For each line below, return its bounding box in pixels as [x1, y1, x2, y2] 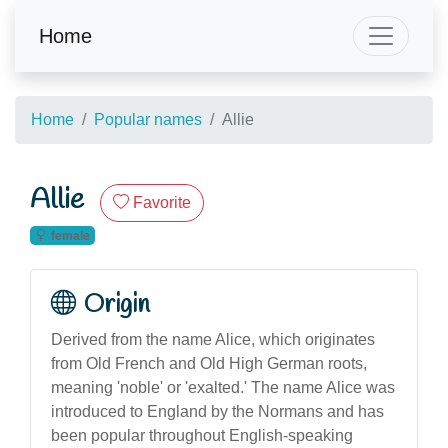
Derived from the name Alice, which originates [51, 330, 375, 348]
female [50, 228, 90, 243]
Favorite [133, 194, 191, 211]
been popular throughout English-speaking [51, 426, 353, 444]
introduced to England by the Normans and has [51, 402, 384, 420]
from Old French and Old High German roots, [51, 354, 367, 372]
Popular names [94, 111, 202, 128]
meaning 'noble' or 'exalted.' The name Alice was [51, 378, 395, 396]
